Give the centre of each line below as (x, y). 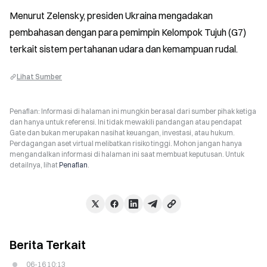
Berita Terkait (48, 245)
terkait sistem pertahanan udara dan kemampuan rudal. (124, 49)
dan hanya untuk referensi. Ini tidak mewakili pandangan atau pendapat (126, 122)
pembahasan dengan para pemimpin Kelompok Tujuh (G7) (128, 32)
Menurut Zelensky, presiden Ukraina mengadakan (111, 15)
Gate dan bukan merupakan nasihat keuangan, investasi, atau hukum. (122, 133)
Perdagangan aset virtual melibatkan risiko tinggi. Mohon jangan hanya (126, 143)
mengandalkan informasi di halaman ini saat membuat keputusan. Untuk (127, 154)
